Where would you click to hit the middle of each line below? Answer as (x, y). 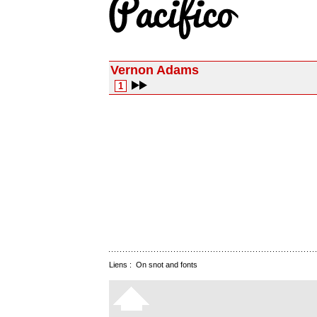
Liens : (122, 265)
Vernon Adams (155, 70)
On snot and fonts (167, 265)
